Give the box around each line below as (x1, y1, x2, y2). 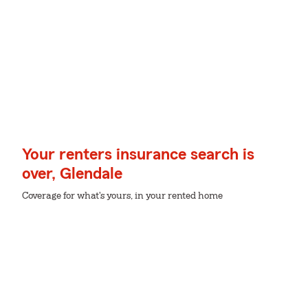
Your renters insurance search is (22, 146, 254, 163)
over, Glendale (22, 166, 122, 182)
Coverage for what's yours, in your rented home (22, 191, 223, 201)
